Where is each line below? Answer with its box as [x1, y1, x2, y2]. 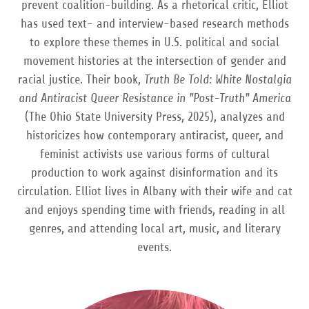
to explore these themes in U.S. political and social [30, 35, 279, 49]
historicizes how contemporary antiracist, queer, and [26, 128, 283, 142]
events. [137, 240, 172, 254]
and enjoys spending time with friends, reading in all [24, 203, 285, 217]
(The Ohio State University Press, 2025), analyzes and [24, 110, 285, 123]
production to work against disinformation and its [31, 166, 278, 179]
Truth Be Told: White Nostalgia [143, 72, 292, 86]
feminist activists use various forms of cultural [39, 147, 270, 161]
